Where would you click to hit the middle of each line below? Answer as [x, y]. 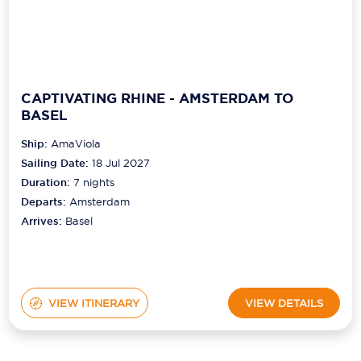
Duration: [48, 183]
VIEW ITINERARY [93, 303]
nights [98, 183]
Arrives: [44, 222]
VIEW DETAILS [284, 303]
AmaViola [76, 144]
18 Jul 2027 [121, 163]
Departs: [46, 202]
